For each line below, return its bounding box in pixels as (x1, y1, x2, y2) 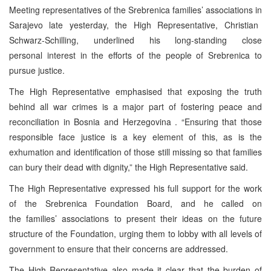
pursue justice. (9, 64, 65, 76)
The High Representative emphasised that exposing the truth (9, 85, 262, 97)
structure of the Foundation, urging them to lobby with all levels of (9, 227, 262, 240)
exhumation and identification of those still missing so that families (9, 145, 262, 158)
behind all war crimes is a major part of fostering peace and (9, 100, 262, 113)
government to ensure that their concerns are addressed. (9, 242, 228, 255)
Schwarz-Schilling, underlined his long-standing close (9, 33, 262, 46)
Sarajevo (9, 18, 43, 31)
